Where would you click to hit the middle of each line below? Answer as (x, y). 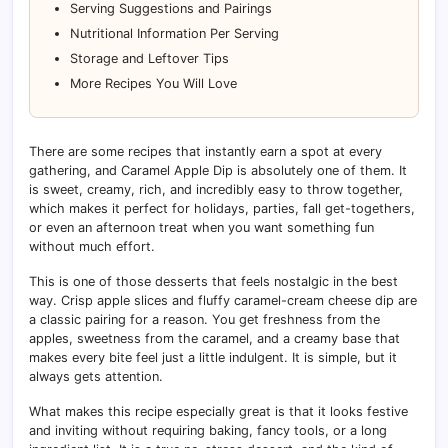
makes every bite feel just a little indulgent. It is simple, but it (213, 357)
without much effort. (92, 246)
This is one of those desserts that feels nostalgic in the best (213, 281)
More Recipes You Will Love (153, 83)
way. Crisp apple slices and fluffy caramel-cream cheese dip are (223, 300)
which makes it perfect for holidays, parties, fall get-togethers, (222, 208)
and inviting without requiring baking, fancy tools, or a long (208, 430)
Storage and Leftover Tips (149, 58)
